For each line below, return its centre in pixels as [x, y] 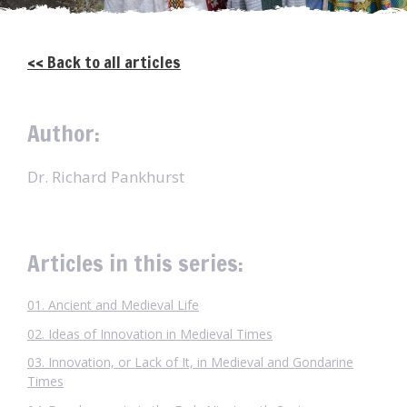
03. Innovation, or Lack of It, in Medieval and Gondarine [190, 362]
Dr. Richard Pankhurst [106, 177]
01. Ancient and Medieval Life [113, 304]
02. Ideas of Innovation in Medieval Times [150, 333]
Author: [64, 133]
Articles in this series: [135, 263]
